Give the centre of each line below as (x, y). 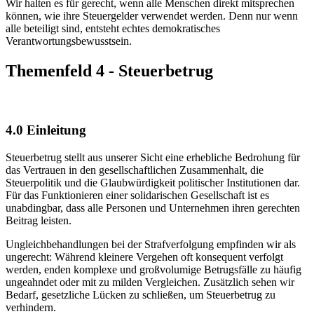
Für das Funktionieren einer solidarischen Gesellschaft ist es (137, 195)
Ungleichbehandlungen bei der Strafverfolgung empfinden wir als (151, 244)
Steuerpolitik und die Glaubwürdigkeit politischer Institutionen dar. (153, 182)
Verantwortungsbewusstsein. (69, 41)
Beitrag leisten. (39, 220)
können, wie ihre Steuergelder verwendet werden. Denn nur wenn (152, 15)
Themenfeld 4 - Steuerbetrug (109, 70)
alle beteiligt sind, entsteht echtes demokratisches (113, 28)
